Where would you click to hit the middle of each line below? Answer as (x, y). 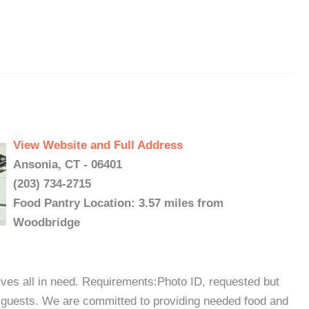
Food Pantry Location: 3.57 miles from (118, 203)
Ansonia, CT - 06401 (68, 165)
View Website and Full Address (98, 145)
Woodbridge (47, 222)
